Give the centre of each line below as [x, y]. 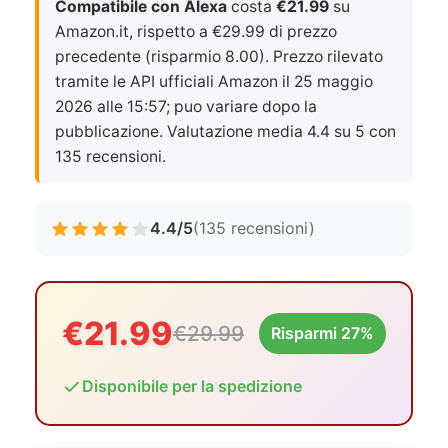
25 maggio [333, 81]
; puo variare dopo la [241, 106]
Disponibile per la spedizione [192, 386]
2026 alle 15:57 [110, 106]
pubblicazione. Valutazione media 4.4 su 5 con [225, 131]
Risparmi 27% [322, 333]
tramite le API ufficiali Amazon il [174, 81]
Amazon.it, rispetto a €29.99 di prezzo [196, 31]
